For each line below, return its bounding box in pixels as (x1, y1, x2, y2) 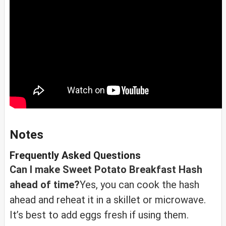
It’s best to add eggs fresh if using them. (10, 209, 189, 221)
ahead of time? (10, 179, 80, 191)
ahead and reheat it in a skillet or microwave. (10, 194, 206, 206)
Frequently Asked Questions (10, 149, 141, 162)
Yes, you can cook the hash (80, 179, 199, 191)
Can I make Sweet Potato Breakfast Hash (10, 163, 202, 176)
